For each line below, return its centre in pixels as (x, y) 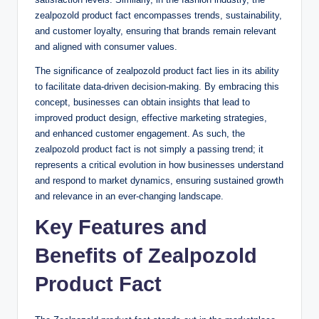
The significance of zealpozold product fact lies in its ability (157, 71)
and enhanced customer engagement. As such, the (140, 134)
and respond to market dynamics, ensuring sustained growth (159, 181)
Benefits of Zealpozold (146, 256)
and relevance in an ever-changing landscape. (129, 197)
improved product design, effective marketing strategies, (151, 118)
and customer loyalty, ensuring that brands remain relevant (156, 31)
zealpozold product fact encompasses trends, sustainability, (158, 16)
